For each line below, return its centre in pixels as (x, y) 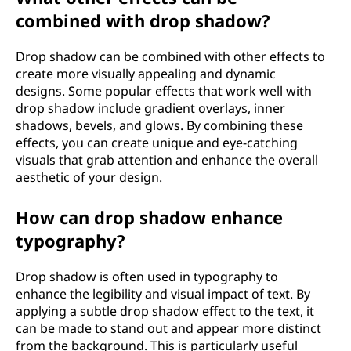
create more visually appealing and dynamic (146, 74)
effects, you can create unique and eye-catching (157, 143)
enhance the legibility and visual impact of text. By (163, 294)
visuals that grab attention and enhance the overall (167, 160)
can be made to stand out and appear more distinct (168, 328)
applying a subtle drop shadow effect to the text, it (165, 311)
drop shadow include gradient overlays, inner (150, 108)
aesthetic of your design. (89, 177)
